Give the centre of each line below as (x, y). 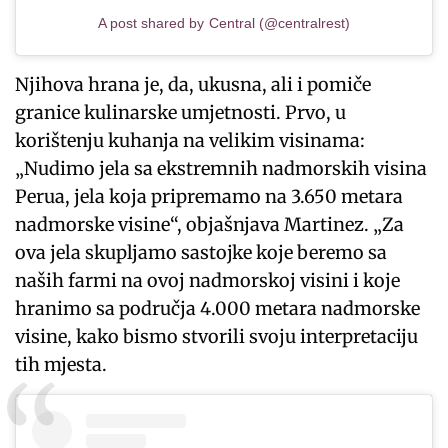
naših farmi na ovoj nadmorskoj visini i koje (208, 280)
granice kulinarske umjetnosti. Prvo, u (181, 112)
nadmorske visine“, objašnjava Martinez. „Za (210, 224)
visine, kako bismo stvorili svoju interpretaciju (217, 336)
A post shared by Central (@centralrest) (224, 22)
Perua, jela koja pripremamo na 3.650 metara (209, 196)
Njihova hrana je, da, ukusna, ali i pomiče (193, 84)
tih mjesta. (61, 364)
